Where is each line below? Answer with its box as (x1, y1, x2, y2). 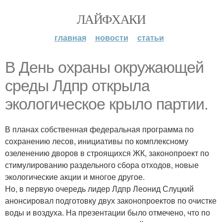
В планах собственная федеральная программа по (5, 123, 194, 135)
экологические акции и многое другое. (5, 171, 145, 182)
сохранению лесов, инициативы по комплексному (5, 135, 188, 147)
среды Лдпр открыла (5, 77, 150, 95)
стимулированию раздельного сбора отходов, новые (5, 159, 199, 170)
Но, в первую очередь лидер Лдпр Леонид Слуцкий (5, 183, 194, 194)
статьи (137, 32, 164, 43)
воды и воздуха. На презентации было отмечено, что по (5, 207, 210, 218)
